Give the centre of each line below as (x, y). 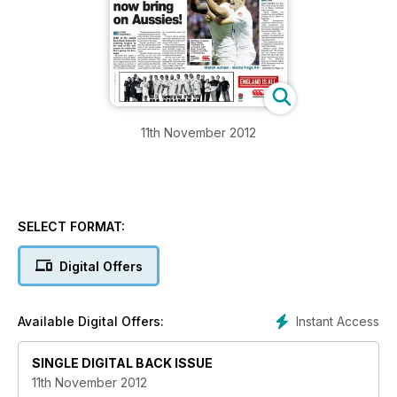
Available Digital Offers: (91, 322)
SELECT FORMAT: (71, 227)
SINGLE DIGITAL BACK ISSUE (122, 363)
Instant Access (338, 322)
